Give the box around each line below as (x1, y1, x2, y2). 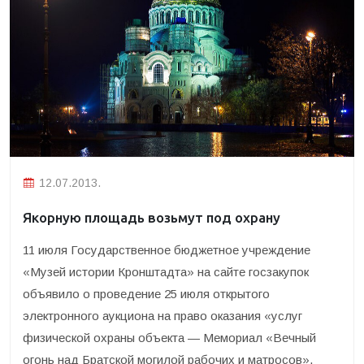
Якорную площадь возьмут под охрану (23, 210, 280, 225)
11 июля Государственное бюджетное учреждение (23, 243, 310, 257)
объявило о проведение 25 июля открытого (23, 287, 270, 301)
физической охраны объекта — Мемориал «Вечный (23, 331, 316, 344)
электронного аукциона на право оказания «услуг (23, 309, 302, 323)
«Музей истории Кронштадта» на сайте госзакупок (23, 265, 309, 279)
